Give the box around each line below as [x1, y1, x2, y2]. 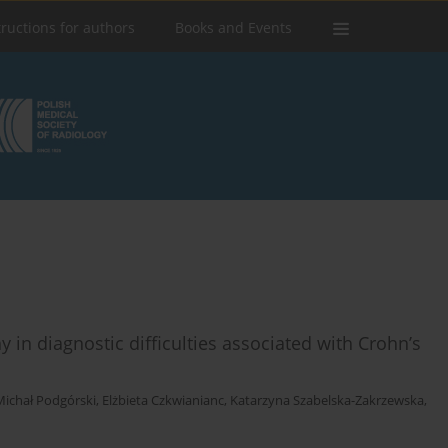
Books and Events [175, 18, 292, 37]
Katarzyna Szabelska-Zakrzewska [230, 392, 424, 410]
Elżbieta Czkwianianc [102, 392, 224, 410]
